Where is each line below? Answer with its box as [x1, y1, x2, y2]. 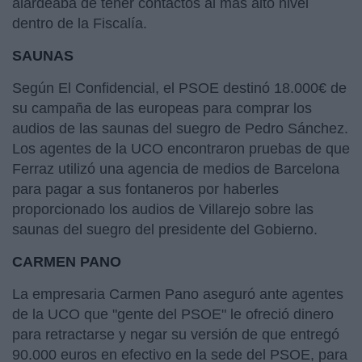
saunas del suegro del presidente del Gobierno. [12, 221, 322, 238]
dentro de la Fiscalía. [12, 15, 151, 32]
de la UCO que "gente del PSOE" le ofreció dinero [12, 305, 334, 322]
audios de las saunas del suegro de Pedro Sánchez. [12, 120, 348, 137]
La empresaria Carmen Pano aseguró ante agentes [12, 285, 343, 302]
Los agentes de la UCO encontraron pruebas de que [12, 140, 350, 157]
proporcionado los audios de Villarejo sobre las [12, 200, 314, 217]
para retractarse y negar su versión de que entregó [12, 326, 339, 343]
